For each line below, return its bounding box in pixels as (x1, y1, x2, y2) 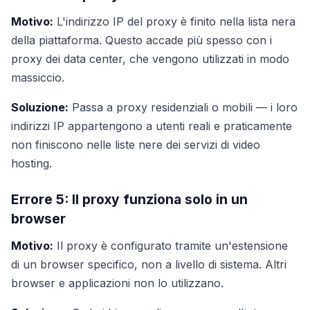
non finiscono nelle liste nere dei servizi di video (11, 138, 260, 152)
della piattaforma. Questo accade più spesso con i (11, 33, 272, 47)
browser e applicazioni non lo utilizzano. (11, 276, 224, 290)
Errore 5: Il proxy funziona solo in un (11, 191, 248, 208)
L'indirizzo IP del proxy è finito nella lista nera (53, 15, 295, 28)
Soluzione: (11, 100, 69, 114)
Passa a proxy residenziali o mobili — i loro (69, 100, 298, 114)
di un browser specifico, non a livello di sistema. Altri (11, 257, 286, 271)
